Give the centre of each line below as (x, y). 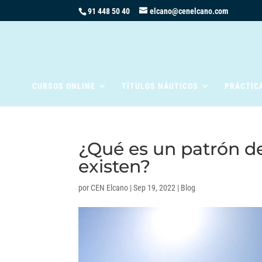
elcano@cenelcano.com (189, 11)
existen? (115, 166)
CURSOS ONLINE (63, 86)
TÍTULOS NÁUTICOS (160, 86)
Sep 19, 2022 (155, 188)
